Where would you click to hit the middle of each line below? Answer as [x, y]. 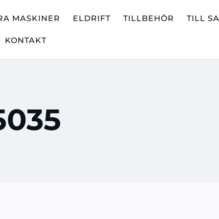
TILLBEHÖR [149, 18]
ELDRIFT [92, 18]
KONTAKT [26, 40]
